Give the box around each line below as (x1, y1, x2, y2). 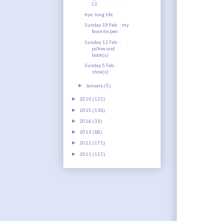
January (86, 83, 105, 89)
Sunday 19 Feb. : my (84, 23, 129, 29)
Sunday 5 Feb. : (84, 63, 118, 69)
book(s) (92, 52, 109, 58)
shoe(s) (92, 69, 109, 75)
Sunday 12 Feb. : (84, 39, 121, 45)
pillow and (92, 46, 115, 52)
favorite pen (92, 29, 118, 35)
